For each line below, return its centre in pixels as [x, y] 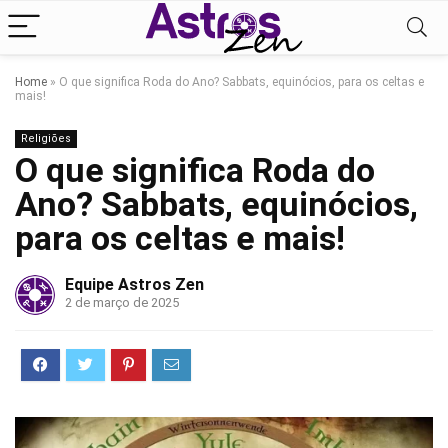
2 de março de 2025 [122, 302]
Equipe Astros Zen [134, 284]
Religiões [46, 138]
